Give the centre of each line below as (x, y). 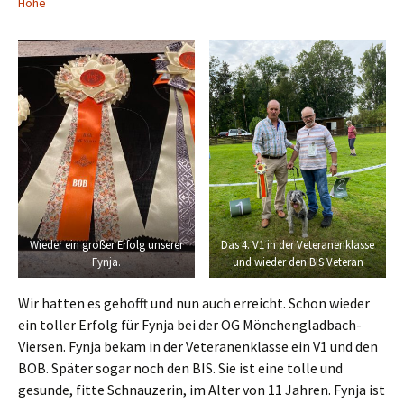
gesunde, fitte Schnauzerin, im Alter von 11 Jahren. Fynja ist (202, 390)
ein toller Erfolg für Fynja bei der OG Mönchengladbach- (190, 325)
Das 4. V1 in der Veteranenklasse (298, 244)
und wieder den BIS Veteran (298, 261)
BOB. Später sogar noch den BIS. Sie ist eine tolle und (180, 368)
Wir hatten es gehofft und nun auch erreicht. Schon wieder (194, 303)
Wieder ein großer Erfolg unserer (106, 244)
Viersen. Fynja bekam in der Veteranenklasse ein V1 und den (198, 347)
